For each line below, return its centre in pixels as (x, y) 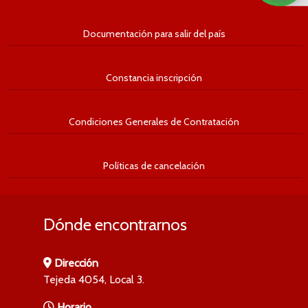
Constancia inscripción (154, 77)
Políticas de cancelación (154, 165)
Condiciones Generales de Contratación (154, 121)
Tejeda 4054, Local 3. (94, 279)
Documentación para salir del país (154, 33)
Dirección (76, 263)
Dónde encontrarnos (115, 224)
